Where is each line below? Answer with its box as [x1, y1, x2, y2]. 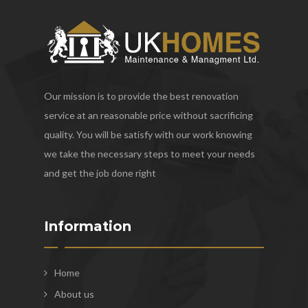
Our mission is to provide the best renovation [44, 89, 239, 102]
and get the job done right [44, 166, 156, 179]
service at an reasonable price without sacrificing [44, 109, 253, 121]
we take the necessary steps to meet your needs [44, 147, 255, 159]
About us [54, 287, 94, 300]
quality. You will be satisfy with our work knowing [44, 128, 252, 140]
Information [44, 217, 131, 234]
